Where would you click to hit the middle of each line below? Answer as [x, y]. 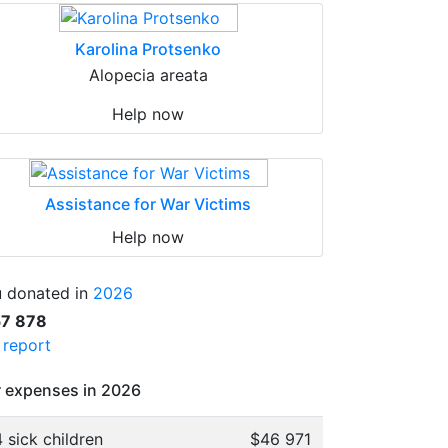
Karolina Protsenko [148, 49]
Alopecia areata [148, 75]
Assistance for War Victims [148, 204]
